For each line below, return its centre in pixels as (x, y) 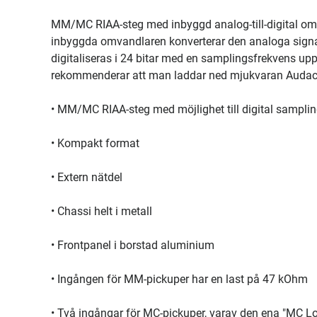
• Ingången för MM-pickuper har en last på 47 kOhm (179, 279)
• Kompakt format (95, 143)
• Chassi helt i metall (102, 211)
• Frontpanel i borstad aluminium (133, 245)
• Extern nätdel (87, 177)
